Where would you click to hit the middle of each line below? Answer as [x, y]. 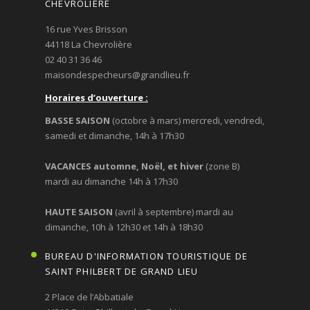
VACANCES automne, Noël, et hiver [124, 166]
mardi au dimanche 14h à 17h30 [111, 182]
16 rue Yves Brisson [86, 29]
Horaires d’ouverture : [97, 98]
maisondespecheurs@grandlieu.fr [117, 75]
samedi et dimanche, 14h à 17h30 [115, 136]
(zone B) [221, 166]
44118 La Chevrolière [89, 45]
